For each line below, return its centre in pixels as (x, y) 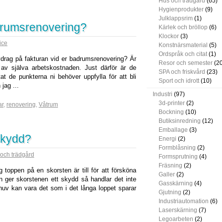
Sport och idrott (179, 81)
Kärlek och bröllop (183, 27)
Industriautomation (184, 201)
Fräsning (170, 166)
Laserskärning (178, 210)
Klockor (169, 36)
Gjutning (170, 192)
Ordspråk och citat (183, 54)
